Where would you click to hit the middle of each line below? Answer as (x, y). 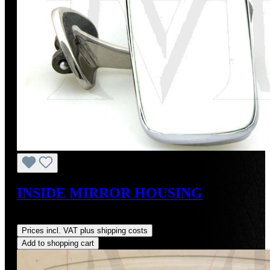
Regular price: (45, 218)
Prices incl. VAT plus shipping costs (85, 230)
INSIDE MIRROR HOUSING (110, 193)
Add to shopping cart (58, 243)
